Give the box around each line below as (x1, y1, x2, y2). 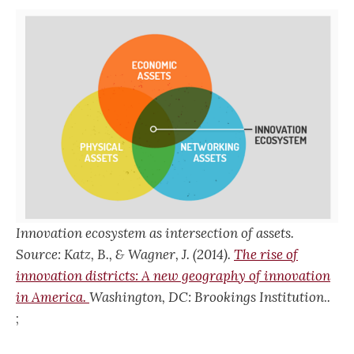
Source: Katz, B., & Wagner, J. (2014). (16, 246, 234, 264)
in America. (16, 288, 89, 307)
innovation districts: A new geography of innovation (16, 267, 330, 285)
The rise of (234, 246, 298, 264)
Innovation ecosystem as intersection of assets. (16, 224, 294, 243)
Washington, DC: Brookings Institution (89, 288, 324, 307)
